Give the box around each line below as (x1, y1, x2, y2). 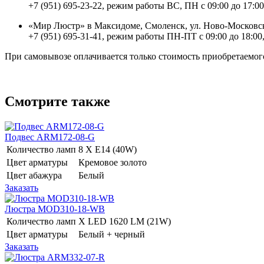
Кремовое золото (78, 157, 149, 167)
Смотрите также (5, 93, 110, 109)
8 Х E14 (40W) (78, 144, 139, 154)
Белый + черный (78, 229, 147, 239)
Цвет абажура (6, 170, 62, 180)
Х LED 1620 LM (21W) (78, 216, 173, 226)
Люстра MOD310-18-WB (5, 203, 105, 214)
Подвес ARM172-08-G (5, 131, 95, 142)
